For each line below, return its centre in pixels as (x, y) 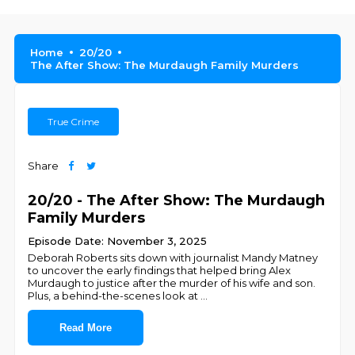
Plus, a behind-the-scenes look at (115, 296)
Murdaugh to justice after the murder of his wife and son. (172, 283)
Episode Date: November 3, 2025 (118, 241)
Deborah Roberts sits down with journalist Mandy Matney (173, 258)
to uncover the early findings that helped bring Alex (160, 270)
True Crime (74, 122)
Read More (86, 328)
